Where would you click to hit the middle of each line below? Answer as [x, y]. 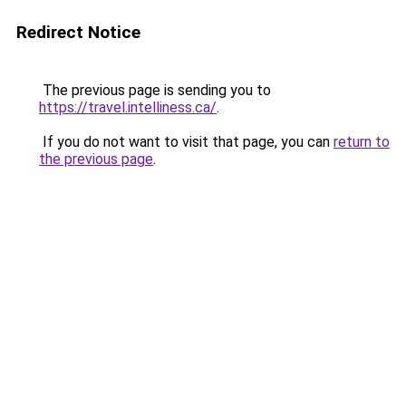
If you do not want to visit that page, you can [186, 142]
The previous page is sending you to [155, 90]
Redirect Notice [78, 32]
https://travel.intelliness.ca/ [128, 107]
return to [362, 142]
